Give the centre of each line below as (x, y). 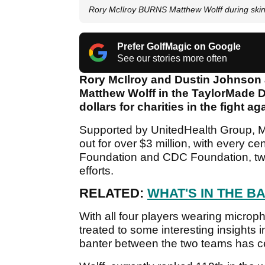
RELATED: (113, 193)
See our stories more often (172, 59)
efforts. (96, 171)
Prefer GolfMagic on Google (179, 47)
